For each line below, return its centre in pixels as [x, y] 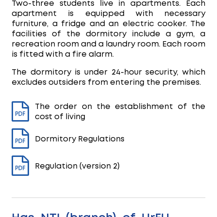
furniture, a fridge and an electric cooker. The [108, 24]
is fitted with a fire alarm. [63, 54]
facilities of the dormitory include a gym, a [108, 34]
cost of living [60, 117]
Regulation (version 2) [77, 166]
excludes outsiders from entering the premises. [106, 83]
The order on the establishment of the [120, 107]
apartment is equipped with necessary [108, 14]
